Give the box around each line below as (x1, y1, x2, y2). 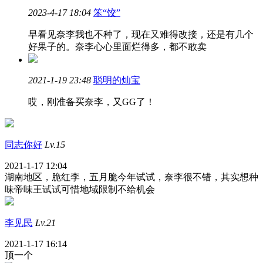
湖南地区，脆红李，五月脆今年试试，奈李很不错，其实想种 (5, 172, 258, 182)
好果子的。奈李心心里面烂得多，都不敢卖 (28, 42, 207, 52)
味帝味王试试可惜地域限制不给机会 (5, 184, 155, 194)
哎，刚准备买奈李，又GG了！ (28, 97, 155, 107)
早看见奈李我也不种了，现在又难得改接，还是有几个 (28, 29, 254, 39)
